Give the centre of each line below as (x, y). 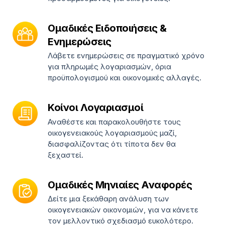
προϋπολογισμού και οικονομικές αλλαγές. (125, 78)
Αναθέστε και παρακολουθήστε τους (114, 122)
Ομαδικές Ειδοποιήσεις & (107, 28)
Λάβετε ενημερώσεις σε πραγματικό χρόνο (126, 56)
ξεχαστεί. (66, 155)
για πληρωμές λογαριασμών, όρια (109, 67)
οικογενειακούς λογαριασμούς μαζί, (112, 133)
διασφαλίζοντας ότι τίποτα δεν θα (112, 144)
